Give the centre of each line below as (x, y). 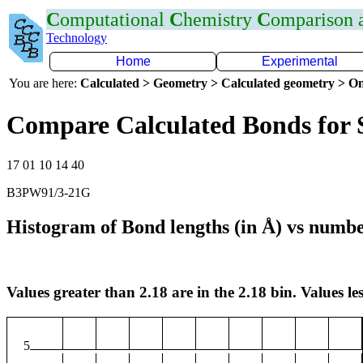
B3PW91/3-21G (49, 192)
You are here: (45, 83)
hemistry (220, 19)
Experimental (300, 61)
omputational (115, 19)
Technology (77, 38)
